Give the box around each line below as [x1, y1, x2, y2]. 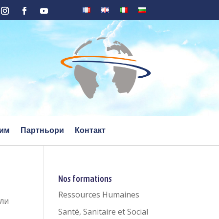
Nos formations [58, 173, 112, 184]
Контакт [74, 125, 106, 135]
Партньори [20, 125, 64, 135]
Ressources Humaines [58, 189, 140, 200]
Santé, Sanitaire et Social [58, 206, 149, 217]
